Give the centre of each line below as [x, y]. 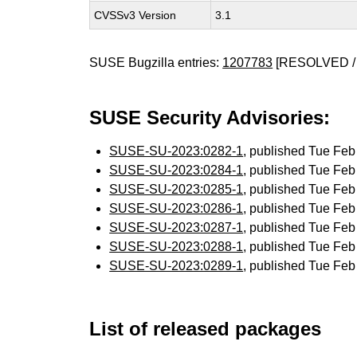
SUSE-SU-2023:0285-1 [177, 189]
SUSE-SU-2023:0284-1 [177, 170]
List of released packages [206, 329]
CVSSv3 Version [135, 15]
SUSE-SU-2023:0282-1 [177, 151]
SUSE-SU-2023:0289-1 [177, 266]
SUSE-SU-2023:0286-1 [177, 208]
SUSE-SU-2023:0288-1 [177, 247]
